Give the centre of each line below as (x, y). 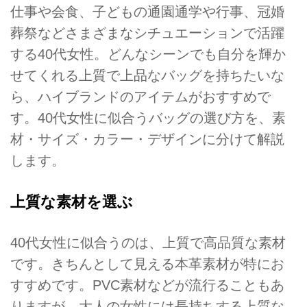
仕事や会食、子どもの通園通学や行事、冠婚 (147, 12)
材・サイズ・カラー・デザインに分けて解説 (147, 139)
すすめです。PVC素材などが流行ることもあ (147, 285)
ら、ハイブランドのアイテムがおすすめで (140, 97)
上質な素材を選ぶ (72, 201)
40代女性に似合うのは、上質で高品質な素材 (148, 242)
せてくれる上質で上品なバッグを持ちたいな (147, 76)
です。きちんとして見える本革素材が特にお (147, 263)
